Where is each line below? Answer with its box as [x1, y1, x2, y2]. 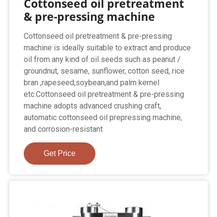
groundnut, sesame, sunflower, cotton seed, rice [24, 66, 185, 76]
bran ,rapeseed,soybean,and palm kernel [24, 78, 160, 88]
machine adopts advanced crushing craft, [24, 101, 162, 111]
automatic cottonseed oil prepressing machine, [24, 113, 183, 123]
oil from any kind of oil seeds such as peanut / [24, 55, 181, 64]
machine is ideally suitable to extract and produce [24, 43, 191, 53]
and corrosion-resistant [24, 124, 103, 134]
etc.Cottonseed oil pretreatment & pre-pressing [24, 90, 185, 99]
